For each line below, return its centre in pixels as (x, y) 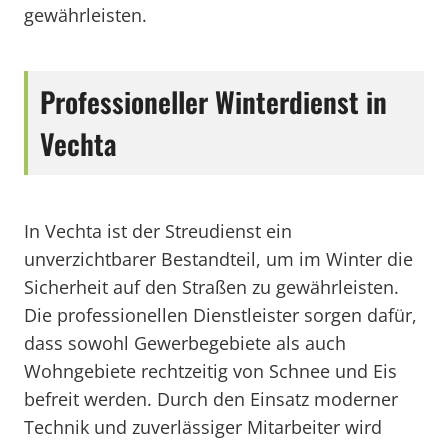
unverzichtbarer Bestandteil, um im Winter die (218, 259)
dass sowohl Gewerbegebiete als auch (185, 343)
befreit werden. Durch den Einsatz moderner (211, 399)
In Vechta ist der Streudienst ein (158, 231)
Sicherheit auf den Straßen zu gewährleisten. (211, 287)
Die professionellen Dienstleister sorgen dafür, (220, 315)
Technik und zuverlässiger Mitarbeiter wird (203, 427)
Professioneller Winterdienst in (213, 101)
